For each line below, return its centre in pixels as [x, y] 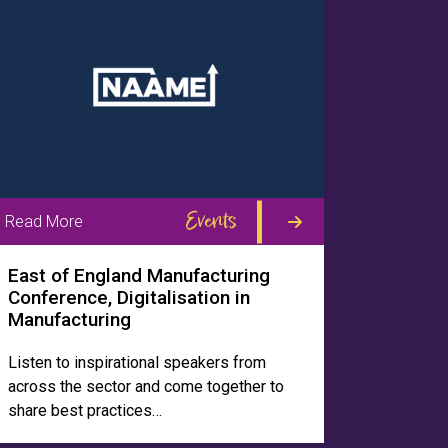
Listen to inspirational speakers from [137, 362]
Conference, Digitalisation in [129, 297]
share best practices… [85, 410]
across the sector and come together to [146, 386]
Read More [44, 221]
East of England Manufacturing [139, 275]
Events [211, 221]
